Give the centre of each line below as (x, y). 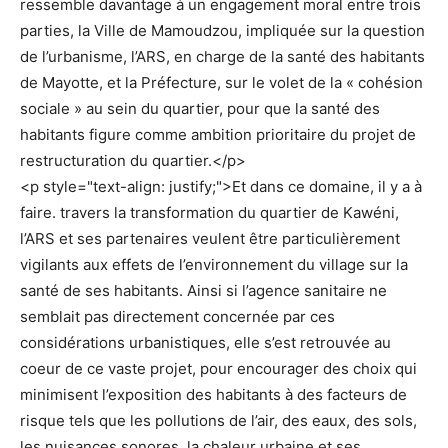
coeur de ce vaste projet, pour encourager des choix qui (218, 368)
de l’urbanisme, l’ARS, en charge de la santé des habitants (222, 56)
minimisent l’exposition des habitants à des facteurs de (213, 394)
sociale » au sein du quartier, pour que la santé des (200, 108)
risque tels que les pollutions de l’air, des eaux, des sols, (218, 420)
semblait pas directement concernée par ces (177, 316)
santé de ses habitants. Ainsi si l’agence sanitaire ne (203, 290)
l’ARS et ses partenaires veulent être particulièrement (210, 238)
